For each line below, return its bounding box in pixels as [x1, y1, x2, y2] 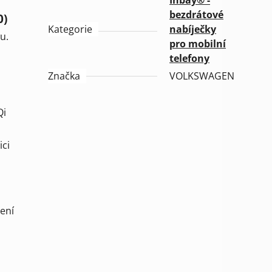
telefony [169, 52, 210, 66]
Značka [48, 69, 81, 83]
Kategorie [48, 22, 93, 36]
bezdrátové [169, 8, 224, 22]
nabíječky [169, 22, 217, 36]
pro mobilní [169, 37, 226, 51]
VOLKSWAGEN [169, 69, 235, 83]
